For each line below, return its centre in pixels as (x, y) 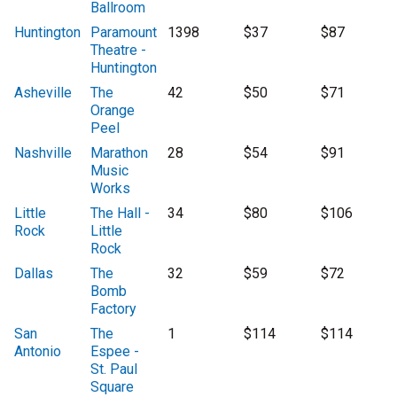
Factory (114, 309)
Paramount (124, 33)
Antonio (38, 352)
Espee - (115, 352)
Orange (113, 111)
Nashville (43, 153)
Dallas (34, 274)
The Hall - (121, 214)
